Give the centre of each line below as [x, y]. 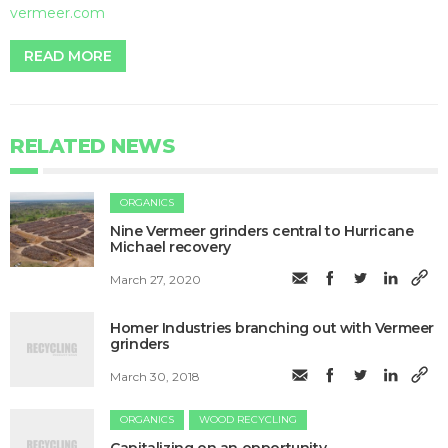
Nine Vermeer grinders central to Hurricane [262, 231]
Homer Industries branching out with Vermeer [272, 328]
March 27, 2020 [156, 279]
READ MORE [68, 56]
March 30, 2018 [155, 376]
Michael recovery [170, 247]
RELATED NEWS [92, 146]
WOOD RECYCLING [248, 420]
